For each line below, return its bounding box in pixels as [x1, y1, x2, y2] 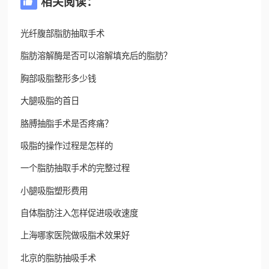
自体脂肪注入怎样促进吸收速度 [20, 208, 138, 219]
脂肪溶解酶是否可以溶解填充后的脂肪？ [20, 51, 172, 61]
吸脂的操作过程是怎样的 [20, 141, 113, 151]
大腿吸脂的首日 [20, 96, 79, 106]
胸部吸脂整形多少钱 [20, 73, 96, 83]
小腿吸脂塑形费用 [20, 186, 88, 196]
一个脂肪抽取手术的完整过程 [20, 163, 130, 174]
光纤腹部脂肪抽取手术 [20, 28, 104, 38]
